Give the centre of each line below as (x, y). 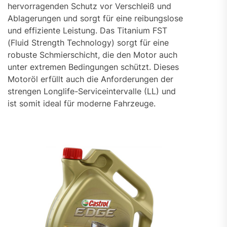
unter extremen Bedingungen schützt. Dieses (93, 67)
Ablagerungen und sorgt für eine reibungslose (95, 18)
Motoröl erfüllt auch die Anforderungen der (90, 79)
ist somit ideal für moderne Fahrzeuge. (82, 103)
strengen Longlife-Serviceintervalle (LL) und (92, 91)
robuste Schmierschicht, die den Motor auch (92, 54)
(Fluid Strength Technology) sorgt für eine (88, 42)
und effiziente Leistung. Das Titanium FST (87, 30)
